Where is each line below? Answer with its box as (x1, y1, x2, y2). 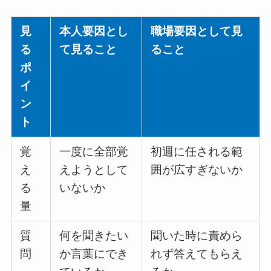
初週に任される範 (151, 145, 243, 158)
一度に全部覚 (59, 145, 129, 158)
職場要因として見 (151, 25, 243, 38)
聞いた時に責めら (151, 229, 243, 243)
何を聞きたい (59, 229, 129, 243)
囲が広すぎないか (151, 163, 243, 177)
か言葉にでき (59, 247, 129, 261)
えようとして (59, 163, 129, 177)
